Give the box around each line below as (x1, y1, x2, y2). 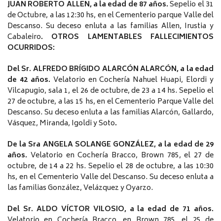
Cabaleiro (7, 31, 41, 44)
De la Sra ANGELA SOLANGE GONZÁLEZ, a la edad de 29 (7, 139, 214, 151)
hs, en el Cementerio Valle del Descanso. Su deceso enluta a (7, 171, 214, 184)
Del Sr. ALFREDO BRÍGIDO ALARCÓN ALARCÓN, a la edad (7, 63, 214, 76)
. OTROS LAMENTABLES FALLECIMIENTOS (41, 31, 214, 44)
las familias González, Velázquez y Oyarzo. (7, 182, 154, 195)
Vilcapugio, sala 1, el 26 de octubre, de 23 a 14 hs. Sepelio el (7, 85, 214, 98)
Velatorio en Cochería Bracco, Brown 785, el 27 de (30, 149, 214, 162)
